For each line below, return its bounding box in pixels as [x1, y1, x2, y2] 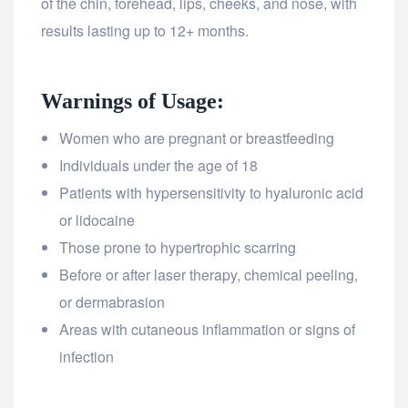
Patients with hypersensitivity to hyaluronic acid [59, 182, 363, 204]
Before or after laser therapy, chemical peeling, [59, 264, 358, 286]
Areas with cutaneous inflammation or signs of [59, 319, 355, 341]
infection [59, 346, 114, 368]
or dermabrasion [59, 291, 165, 313]
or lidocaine [59, 209, 135, 231]
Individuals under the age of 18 [59, 155, 258, 177]
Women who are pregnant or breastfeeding [59, 127, 334, 149]
